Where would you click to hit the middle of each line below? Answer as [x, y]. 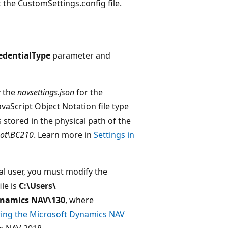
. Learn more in [64, 135]
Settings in [114, 135]
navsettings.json [46, 92]
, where [79, 200]
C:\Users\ [37, 186]
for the [89, 92]
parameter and [80, 55]
